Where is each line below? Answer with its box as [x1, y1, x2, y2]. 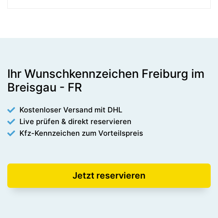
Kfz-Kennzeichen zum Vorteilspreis [19, 128, 143, 138]
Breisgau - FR [7, 80, 82, 94]
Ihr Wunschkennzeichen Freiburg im [7, 66, 204, 81]
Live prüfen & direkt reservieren [19, 116, 131, 126]
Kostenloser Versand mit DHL [19, 105, 122, 114]
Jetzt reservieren [73, 170, 145, 181]
